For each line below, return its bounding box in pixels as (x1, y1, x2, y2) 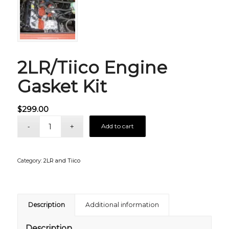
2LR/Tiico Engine (17, 56, 167, 78)
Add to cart (101, 122, 134, 130)
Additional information (85, 200, 159, 209)
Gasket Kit (17, 75, 107, 97)
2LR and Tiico (43, 156, 80, 164)
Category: (17, 156, 43, 164)
